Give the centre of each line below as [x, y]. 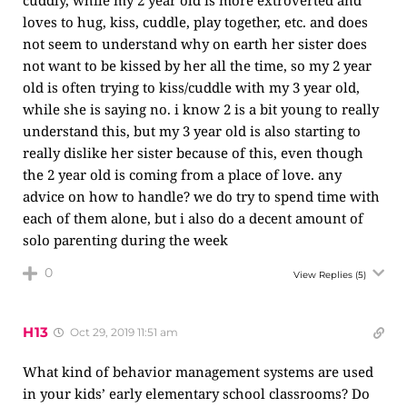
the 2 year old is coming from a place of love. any [182, 174]
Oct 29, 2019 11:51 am [123, 332]
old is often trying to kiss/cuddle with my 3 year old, [191, 87]
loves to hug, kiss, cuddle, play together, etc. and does [195, 22]
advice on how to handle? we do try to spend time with [201, 196]
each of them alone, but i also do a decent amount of [193, 218]
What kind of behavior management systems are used [198, 372]
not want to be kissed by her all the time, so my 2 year [197, 65]
